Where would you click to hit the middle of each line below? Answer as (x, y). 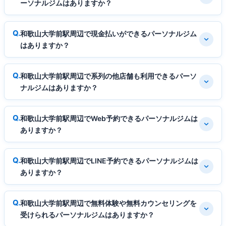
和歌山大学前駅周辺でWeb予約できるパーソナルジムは (109, 118)
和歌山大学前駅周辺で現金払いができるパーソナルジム (108, 33)
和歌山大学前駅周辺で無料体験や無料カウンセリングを (108, 203)
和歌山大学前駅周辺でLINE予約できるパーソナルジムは (109, 160)
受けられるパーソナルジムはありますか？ (87, 214)
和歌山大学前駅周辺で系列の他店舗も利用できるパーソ (108, 76)
